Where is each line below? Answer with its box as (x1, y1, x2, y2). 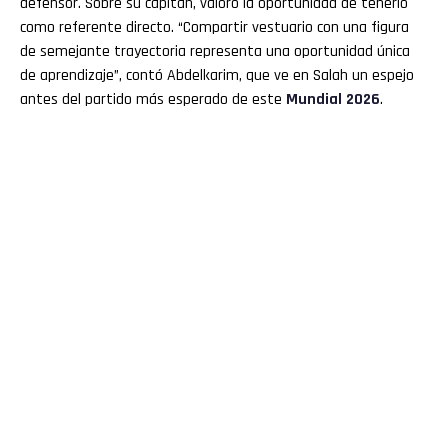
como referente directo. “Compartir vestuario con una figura (20, 16, 409, 38)
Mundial (286, 88, 342, 110)
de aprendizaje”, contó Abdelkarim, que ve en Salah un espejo (20, 64, 414, 86)
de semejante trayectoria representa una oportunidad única (20, 40, 410, 62)
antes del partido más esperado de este (20, 88, 286, 110)
